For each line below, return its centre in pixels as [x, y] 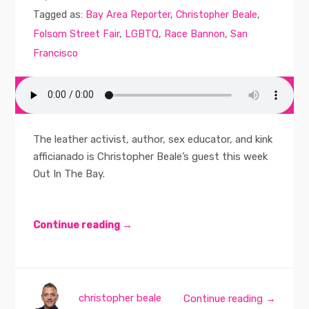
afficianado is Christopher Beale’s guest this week [151, 157]
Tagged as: [60, 15]
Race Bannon [195, 34]
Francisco [56, 53]
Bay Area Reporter [128, 15]
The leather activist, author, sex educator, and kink [153, 140]
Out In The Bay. [69, 174]
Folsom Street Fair [77, 34]
